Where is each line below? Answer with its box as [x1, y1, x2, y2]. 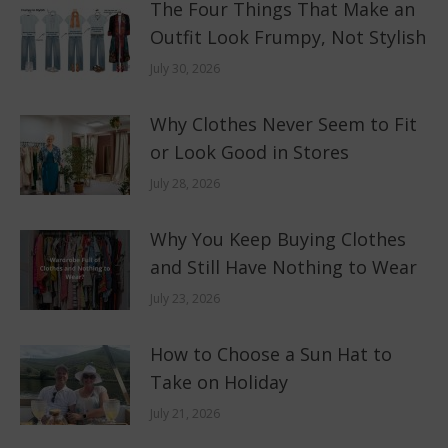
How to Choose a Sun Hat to [150, 341, 392, 366]
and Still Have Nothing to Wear [150, 254, 417, 279]
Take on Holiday [150, 369, 288, 394]
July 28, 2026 [150, 174, 220, 192]
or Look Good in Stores [150, 139, 349, 164]
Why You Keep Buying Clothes [150, 226, 406, 251]
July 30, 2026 [150, 59, 220, 77]
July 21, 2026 [150, 404, 220, 422]
